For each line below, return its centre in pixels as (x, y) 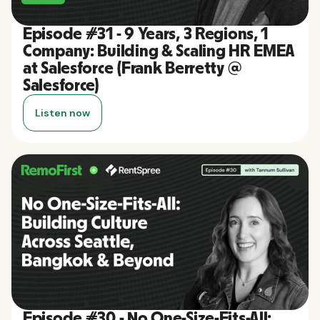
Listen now (62, 112)
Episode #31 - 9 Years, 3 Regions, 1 (146, 34)
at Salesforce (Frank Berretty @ (132, 68)
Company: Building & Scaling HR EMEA (159, 51)
